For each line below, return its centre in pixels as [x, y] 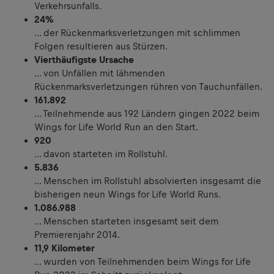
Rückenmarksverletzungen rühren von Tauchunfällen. [148, 86]
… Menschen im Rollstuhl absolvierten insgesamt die [148, 180]
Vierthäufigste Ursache [84, 59]
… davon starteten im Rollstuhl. [101, 154]
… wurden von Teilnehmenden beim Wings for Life [143, 261]
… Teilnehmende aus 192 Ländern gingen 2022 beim [147, 113]
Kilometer [73, 248]
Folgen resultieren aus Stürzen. [101, 46]
